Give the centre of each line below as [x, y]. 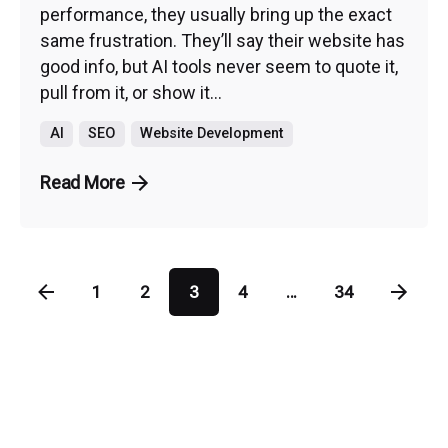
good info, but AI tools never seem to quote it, [219, 66]
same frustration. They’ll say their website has [222, 40]
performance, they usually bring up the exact [216, 14]
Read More [82, 182]
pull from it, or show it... [131, 92]
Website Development [212, 133]
